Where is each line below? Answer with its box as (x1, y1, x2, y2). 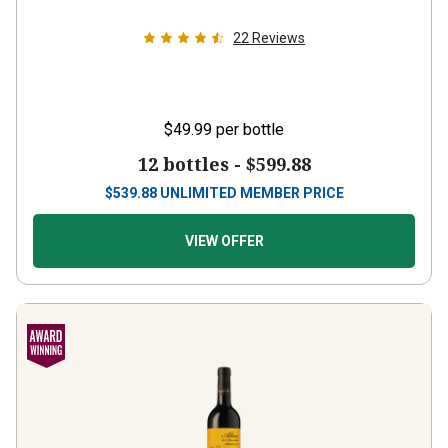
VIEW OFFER (184, 215, 264, 231)
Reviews (252, 12, 305, 28)
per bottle (216, 102, 284, 121)
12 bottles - (137, 134, 246, 158)
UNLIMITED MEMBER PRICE (159, 167, 344, 183)
